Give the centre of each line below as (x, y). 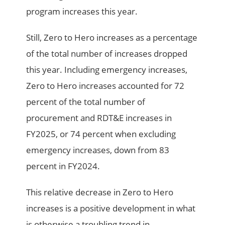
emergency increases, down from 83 (98, 150)
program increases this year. (82, 11)
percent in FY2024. (63, 166)
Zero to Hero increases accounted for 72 (105, 85)
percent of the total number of (86, 101)
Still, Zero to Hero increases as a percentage (112, 37)
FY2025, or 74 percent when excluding (101, 134)
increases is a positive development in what (111, 208)
